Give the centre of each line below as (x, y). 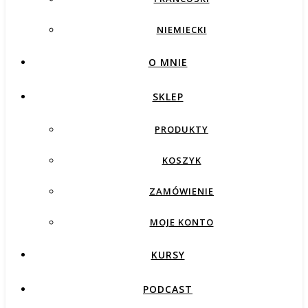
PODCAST (168, 289)
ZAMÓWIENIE (181, 191)
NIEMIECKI (181, 30)
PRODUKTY (181, 129)
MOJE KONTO (181, 222)
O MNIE (168, 62)
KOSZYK (181, 160)
